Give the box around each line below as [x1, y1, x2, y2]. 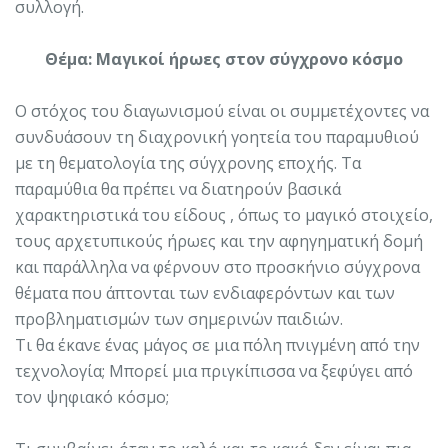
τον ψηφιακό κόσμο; [15, 385, 169, 408]
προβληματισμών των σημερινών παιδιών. [15, 307, 343, 330]
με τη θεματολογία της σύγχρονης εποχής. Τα [15, 151, 361, 174]
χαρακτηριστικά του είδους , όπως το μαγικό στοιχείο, [15, 203, 433, 226]
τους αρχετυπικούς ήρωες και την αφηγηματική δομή [15, 229, 427, 252]
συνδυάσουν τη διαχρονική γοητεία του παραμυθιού [15, 125, 419, 148]
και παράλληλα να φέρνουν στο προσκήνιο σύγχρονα [15, 255, 420, 278]
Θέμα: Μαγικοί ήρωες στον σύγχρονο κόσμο [45, 47, 403, 70]
